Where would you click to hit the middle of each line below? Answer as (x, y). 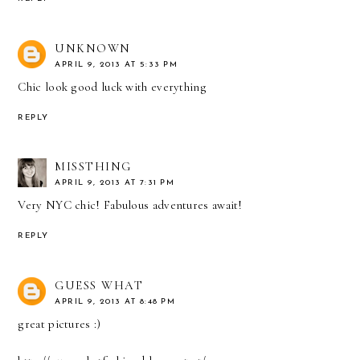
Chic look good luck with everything (112, 86)
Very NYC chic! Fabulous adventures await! (130, 205)
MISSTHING (93, 167)
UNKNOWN (93, 48)
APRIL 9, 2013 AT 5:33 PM (117, 64)
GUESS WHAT (99, 286)
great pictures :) (59, 324)
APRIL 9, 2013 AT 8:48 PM (115, 302)
